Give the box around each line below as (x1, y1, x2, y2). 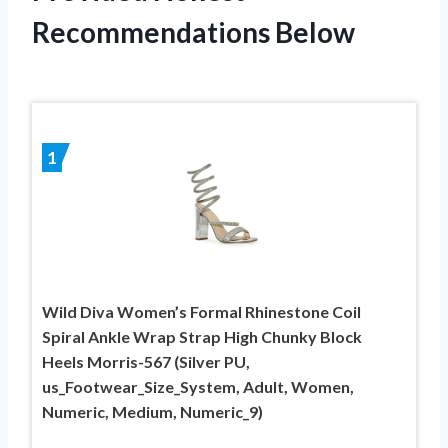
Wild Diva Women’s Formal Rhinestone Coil (42, 301, 361, 321)
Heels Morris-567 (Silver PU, (42, 351, 250, 371)
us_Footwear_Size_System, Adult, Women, (42, 376, 354, 396)
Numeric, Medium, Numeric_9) (42, 401, 263, 421)
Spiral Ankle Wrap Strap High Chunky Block (42, 326, 362, 346)
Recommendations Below (32, 14, 355, 49)
